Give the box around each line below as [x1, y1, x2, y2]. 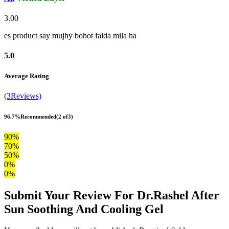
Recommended [20, 113, 56, 120]
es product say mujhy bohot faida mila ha [4, 31, 136, 40]
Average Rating [4, 72, 49, 80]
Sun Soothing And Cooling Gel [4, 202, 164, 216]
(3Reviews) [4, 91, 41, 100]
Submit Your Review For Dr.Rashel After [4, 188, 219, 202]
